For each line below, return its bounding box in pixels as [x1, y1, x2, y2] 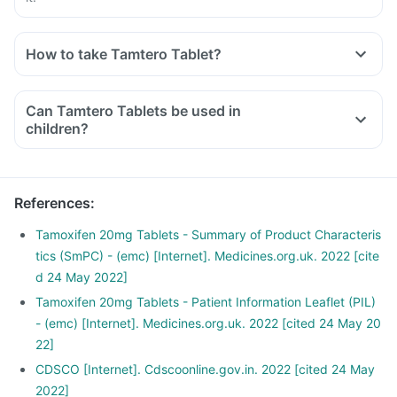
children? [26, 120, 89, 137]
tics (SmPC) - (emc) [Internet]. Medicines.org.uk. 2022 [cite [35, 248, 379, 263]
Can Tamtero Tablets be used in [26, 102, 241, 120]
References [14, 194, 90, 212]
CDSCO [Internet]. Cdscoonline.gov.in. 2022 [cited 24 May [35, 362, 375, 377]
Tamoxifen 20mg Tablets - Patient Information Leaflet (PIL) [35, 294, 376, 309]
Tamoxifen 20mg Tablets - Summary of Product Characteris [35, 227, 381, 242]
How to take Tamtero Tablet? [26, 45, 222, 63]
